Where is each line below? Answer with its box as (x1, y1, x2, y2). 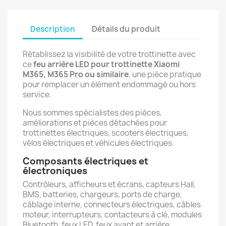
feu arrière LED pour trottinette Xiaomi (33, 59, 180, 70)
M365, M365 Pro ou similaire (23, 69, 129, 80)
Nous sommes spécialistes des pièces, (23, 107, 162, 118)
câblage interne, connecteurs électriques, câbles (23, 199, 201, 210)
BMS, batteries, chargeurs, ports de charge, (23, 189, 182, 200)
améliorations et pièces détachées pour (23, 118, 167, 128)
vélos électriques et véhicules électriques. (23, 138, 174, 148)
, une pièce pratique (129, 69, 201, 80)
